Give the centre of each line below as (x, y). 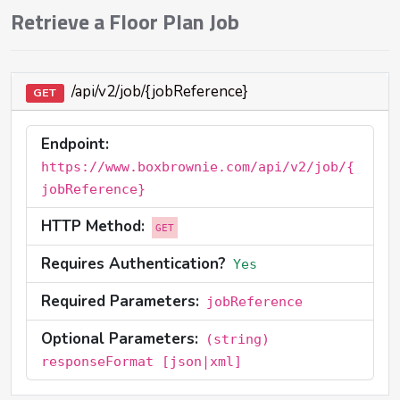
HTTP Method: (93, 227)
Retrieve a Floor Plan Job (125, 24)
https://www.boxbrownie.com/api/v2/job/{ (198, 167)
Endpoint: (75, 145)
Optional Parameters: (120, 339)
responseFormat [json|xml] (142, 362)
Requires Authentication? (133, 264)
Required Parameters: (120, 302)
